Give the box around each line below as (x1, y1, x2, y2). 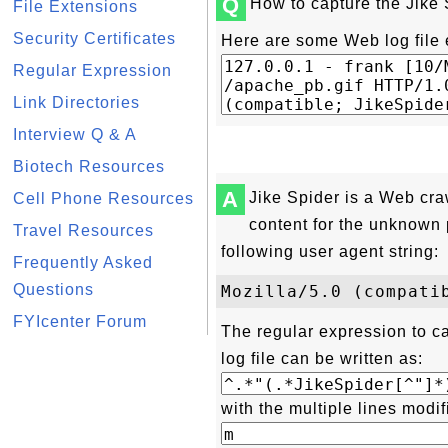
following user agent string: (221, 243, 439, 260)
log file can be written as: (221, 350, 423, 367)
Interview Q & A (13, 126, 137, 143)
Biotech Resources (13, 158, 165, 175)
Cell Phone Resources (13, 190, 194, 207)
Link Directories (13, 94, 140, 111)
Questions (13, 281, 94, 298)
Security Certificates (13, 30, 176, 47)
